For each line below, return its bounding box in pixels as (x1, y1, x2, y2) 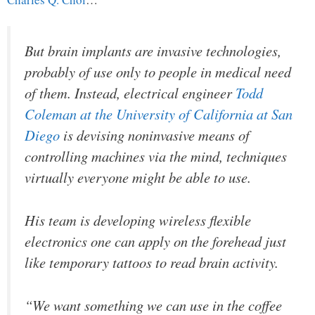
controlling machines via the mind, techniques (25, 146, 287, 167)
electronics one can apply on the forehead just (25, 231, 286, 252)
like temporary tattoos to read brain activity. (25, 252, 278, 273)
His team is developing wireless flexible (25, 210, 251, 231)
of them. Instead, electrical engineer (25, 83, 236, 103)
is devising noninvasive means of (60, 125, 250, 146)
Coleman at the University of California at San (25, 104, 292, 124)
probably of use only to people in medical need (25, 62, 291, 82)
